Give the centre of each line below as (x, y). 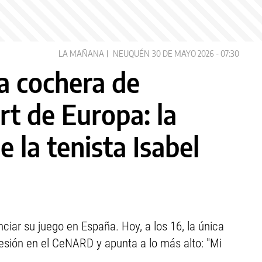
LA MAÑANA (81, 54)
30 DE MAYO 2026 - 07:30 (196, 54)
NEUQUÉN (131, 54)
